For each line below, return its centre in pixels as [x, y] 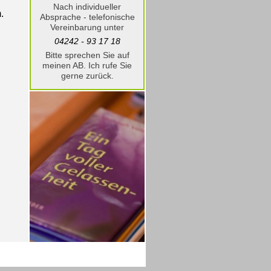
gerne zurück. [87, 76]
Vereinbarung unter [87, 27]
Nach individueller [87, 7]
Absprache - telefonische [87, 17]
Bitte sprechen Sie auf [87, 55]
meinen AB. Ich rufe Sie [87, 65]
